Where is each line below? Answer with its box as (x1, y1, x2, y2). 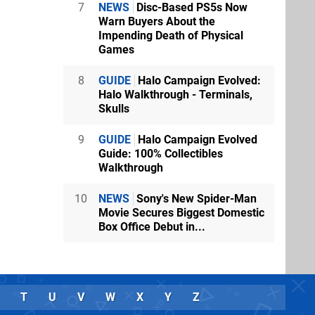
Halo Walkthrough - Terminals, (98, 87, 252, 101)
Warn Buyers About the (98, 14, 215, 28)
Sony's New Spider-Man (134, 191, 257, 205)
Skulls (98, 101, 129, 115)
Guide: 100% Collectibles (98, 146, 223, 160)
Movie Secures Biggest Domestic (98, 205, 264, 219)
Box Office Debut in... (98, 219, 205, 233)
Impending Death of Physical (98, 28, 243, 42)
